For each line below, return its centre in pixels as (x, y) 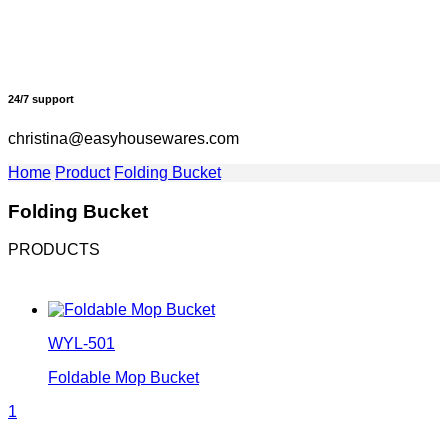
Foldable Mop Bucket (123, 378)
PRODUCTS (54, 250)
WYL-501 (81, 344)
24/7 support (41, 98)
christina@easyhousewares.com (123, 138)
